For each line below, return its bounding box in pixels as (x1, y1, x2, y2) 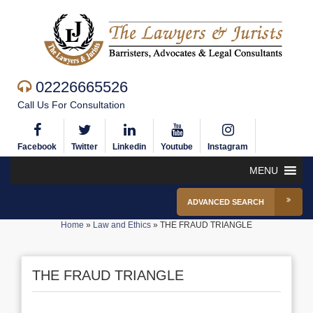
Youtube (161, 142, 193, 152)
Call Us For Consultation (17, 99, 125, 110)
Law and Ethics (93, 220, 151, 230)
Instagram (208, 142, 248, 152)
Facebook (17, 142, 57, 152)
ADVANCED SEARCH (187, 198, 264, 206)
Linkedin (112, 142, 146, 152)
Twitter (71, 142, 98, 152)
